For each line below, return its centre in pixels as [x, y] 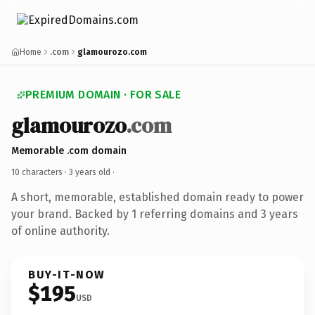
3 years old [90, 172]
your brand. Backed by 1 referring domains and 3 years [155, 214]
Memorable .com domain [69, 150]
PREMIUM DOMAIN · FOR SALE [103, 95]
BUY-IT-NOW [67, 274]
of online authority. [60, 231]
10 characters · [40, 172]
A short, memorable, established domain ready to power [157, 197]
